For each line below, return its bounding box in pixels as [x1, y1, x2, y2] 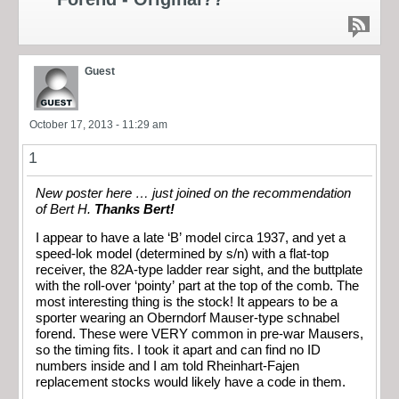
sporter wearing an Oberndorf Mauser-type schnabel [36, 311, 339, 326]
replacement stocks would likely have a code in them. [36, 375, 346, 390]
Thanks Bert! [94, 201, 175, 216]
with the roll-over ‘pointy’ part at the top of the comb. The [36, 279, 359, 294]
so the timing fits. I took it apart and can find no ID [36, 343, 321, 358]
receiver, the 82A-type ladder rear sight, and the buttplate [36, 263, 362, 278]
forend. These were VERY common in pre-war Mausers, [36, 327, 363, 342]
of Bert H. [36, 201, 94, 216]
